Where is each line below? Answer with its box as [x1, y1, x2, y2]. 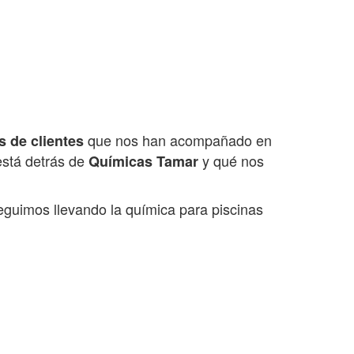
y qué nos [198, 150, 264, 171]
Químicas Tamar [88, 151, 198, 172]
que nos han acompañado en [83, 130, 272, 151]
